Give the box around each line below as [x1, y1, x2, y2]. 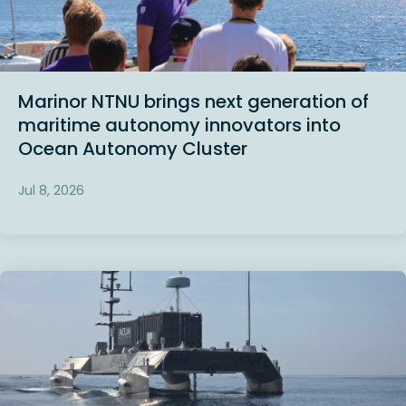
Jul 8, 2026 [18, 180, 84, 199]
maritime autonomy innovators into [18, 112, 341, 139]
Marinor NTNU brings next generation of [18, 89, 369, 115]
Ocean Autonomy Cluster [18, 136, 247, 162]
